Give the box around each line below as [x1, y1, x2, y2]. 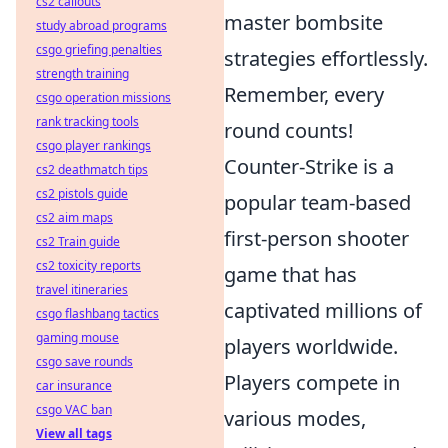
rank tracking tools [36, 113, 139, 130]
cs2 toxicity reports [36, 257, 141, 274]
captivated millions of [224, 297, 422, 325]
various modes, [224, 405, 366, 433]
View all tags [36, 425, 112, 442]
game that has [224, 261, 357, 289]
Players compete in [224, 369, 400, 397]
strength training [36, 65, 129, 82]
